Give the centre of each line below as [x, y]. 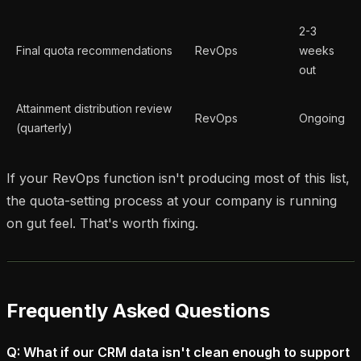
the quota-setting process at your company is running [172, 200]
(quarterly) [44, 127]
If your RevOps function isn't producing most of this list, [178, 178]
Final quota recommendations [94, 50]
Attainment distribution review [94, 108]
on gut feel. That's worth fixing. [102, 223]
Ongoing [322, 118]
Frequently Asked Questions [138, 310]
